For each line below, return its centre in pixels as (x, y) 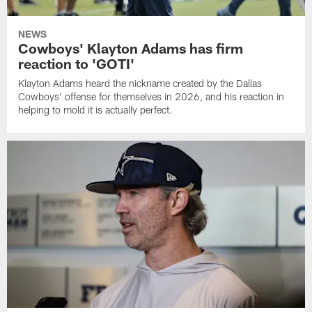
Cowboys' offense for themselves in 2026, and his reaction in (151, 97)
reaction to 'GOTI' (77, 64)
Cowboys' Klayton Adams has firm (131, 48)
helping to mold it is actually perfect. (96, 110)
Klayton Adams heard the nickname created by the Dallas (140, 84)
